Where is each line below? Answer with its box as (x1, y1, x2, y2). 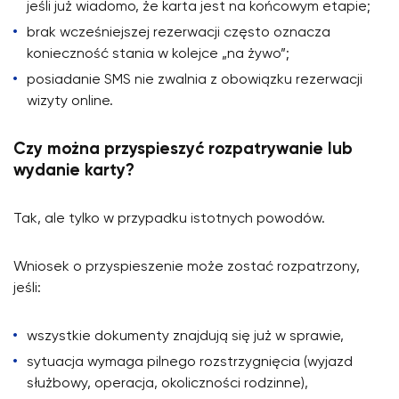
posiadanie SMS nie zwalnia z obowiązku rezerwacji (27, 72, 362, 87)
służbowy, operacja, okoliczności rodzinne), (27, 376, 308, 391)
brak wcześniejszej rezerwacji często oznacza (27, 25, 330, 40)
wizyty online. (27, 94, 113, 109)
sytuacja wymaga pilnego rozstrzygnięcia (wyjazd (27, 354, 353, 370)
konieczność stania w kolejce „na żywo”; (27, 46, 289, 61)
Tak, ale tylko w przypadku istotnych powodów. (13, 211, 325, 226)
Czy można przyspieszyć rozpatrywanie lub (13, 141, 353, 158)
